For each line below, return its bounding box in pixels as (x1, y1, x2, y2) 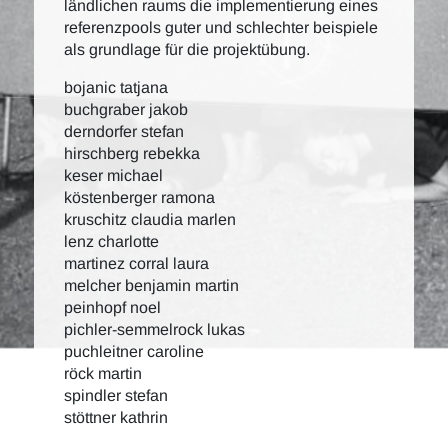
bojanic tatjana (64, 79, 168, 96)
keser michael (64, 167, 163, 184)
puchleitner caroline (64, 343, 204, 360)
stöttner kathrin (64, 409, 168, 426)
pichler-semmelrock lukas (64, 321, 245, 338)
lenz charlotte (64, 233, 159, 250)
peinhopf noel (64, 299, 161, 316)
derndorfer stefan (64, 123, 184, 140)
